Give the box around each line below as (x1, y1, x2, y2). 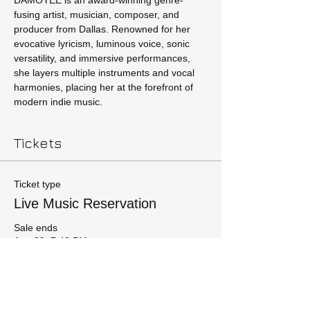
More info (14, 258, 55, 270)
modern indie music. (14, 96, 102, 107)
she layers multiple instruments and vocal (14, 67, 197, 78)
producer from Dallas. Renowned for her (14, 24, 193, 35)
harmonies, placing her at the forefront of (14, 82, 196, 93)
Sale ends (14, 222, 57, 233)
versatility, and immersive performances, (14, 53, 193, 64)
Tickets (14, 135, 62, 151)
